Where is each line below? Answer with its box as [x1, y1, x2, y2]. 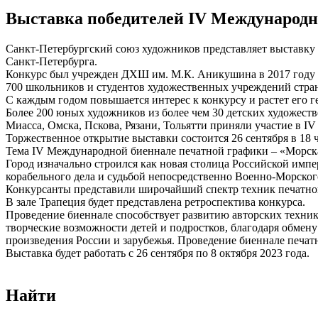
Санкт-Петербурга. [6, 55, 97, 67]
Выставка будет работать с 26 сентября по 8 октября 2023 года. [6, 246, 309, 259]
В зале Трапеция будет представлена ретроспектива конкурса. [6, 195, 305, 208]
